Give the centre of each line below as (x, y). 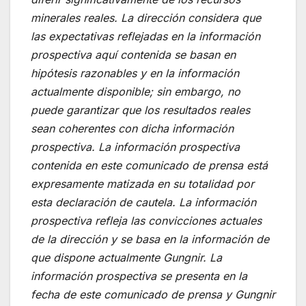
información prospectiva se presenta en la (139, 276)
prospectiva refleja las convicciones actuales (146, 220)
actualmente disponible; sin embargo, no (136, 91)
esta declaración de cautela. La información (143, 202)
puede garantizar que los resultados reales (140, 110)
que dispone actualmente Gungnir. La (126, 257)
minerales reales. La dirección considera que (146, 17)
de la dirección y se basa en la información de (150, 239)
